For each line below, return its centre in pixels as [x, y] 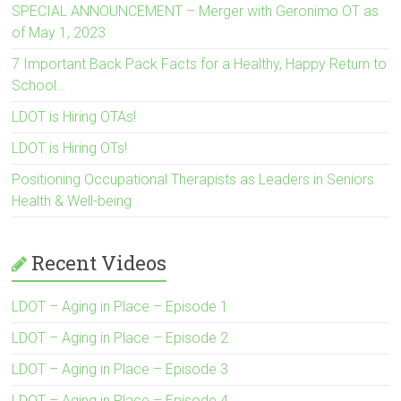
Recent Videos [99, 262]
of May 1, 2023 [59, 32]
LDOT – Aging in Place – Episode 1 [120, 306]
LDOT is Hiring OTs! [70, 148]
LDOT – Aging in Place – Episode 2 [120, 337]
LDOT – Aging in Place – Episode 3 [120, 369]
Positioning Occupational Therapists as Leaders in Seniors [193, 179]
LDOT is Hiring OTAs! [74, 116]
